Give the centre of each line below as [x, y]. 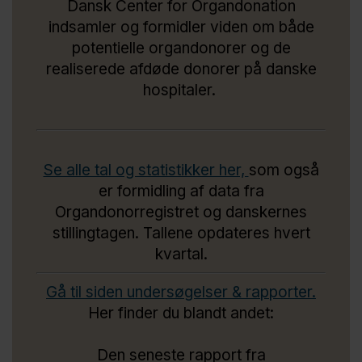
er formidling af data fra [181, 191]
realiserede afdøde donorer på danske [181, 69]
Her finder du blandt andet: [181, 313]
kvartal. [181, 254]
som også [284, 170]
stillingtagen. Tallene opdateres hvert [181, 233]
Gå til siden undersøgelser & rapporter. [181, 292]
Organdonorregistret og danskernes [181, 212]
